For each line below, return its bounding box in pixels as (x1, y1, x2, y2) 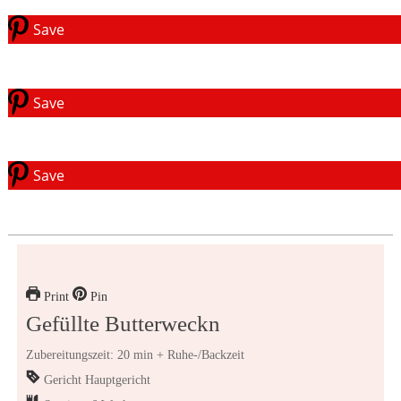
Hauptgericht (84, 372, 150, 387)
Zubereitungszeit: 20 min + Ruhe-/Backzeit (25, 347, 244, 362)
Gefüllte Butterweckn (25, 311, 220, 336)
